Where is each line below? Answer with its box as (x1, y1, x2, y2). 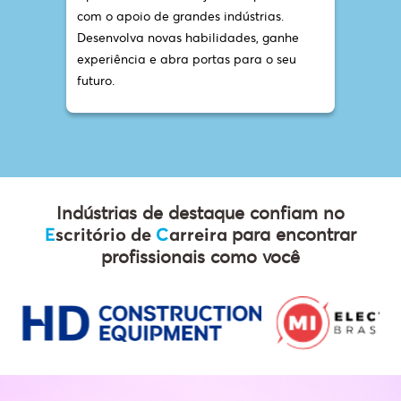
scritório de (55, 226, 156, 245)
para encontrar (232, 223, 356, 247)
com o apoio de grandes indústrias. (77, 8, 284, 25)
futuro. (77, 73, 115, 90)
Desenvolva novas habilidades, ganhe (77, 30, 299, 47)
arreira (169, 226, 232, 245)
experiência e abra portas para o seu (77, 51, 296, 68)
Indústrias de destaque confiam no (56, 201, 345, 226)
